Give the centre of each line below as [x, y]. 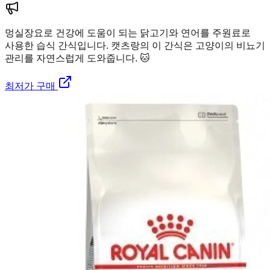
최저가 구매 [31, 86]
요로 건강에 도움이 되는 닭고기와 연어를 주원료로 [142, 33]
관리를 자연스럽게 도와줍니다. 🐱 [77, 58]
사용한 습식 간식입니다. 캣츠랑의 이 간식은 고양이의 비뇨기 [135, 45]
